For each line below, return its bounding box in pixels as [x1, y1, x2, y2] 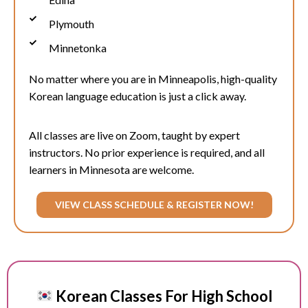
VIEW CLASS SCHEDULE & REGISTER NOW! [54, 199, 254, 211]
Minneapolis [158, 72, 217, 86]
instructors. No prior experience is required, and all [29, 146, 265, 159]
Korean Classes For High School [53, 287, 273, 306]
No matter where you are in [29, 72, 158, 86]
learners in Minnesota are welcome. [29, 163, 194, 177]
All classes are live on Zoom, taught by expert [29, 129, 240, 142]
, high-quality [217, 72, 277, 86]
